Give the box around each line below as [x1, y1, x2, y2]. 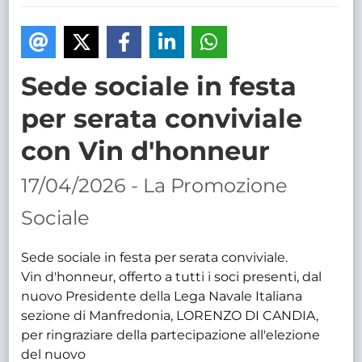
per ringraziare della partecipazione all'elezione [21, 326, 321, 343]
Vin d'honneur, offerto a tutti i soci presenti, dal [21, 268, 322, 284]
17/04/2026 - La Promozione [21, 173, 288, 197]
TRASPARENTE [160, 7, 256, 23]
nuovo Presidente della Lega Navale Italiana [21, 288, 303, 304]
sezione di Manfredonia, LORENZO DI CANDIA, [21, 307, 319, 323]
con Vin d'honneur [21, 134, 271, 166]
